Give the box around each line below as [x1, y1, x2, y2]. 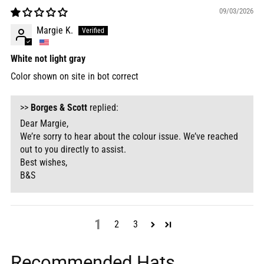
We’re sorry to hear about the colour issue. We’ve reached [20, 131, 238, 143]
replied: [87, 102, 118, 114]
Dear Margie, [20, 118, 68, 130]
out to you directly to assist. [20, 144, 126, 156]
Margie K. [37, 25, 73, 37]
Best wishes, [20, 157, 67, 169]
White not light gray [11, 53, 85, 65]
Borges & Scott [31, 102, 87, 114]
